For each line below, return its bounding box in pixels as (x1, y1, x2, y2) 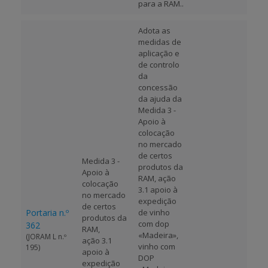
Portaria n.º (26, 207, 69, 218)
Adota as (138, 25, 170, 36)
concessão (138, 82, 178, 93)
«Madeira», (138, 230, 178, 240)
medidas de (138, 36, 181, 47)
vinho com (138, 241, 175, 252)
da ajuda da (138, 93, 182, 104)
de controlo (138, 59, 179, 70)
